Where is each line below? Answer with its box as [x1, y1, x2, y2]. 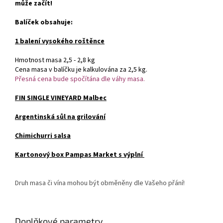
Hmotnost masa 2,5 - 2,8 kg [15, 55, 95, 66]
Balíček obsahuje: [15, 17, 73, 28]
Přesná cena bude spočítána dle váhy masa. [15, 74, 145, 85]
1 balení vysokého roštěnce [15, 36, 105, 47]
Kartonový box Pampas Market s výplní [15, 150, 143, 160]
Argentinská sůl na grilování [15, 112, 106, 122]
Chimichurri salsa [15, 131, 71, 141]
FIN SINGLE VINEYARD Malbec [15, 93, 107, 104]
